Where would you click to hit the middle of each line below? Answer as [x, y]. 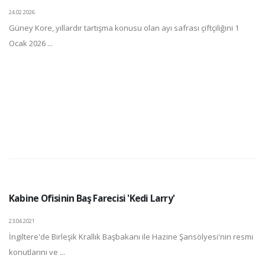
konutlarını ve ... [37, 252]
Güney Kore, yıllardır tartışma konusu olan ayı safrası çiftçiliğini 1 [124, 28]
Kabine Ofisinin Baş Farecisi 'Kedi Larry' [92, 198]
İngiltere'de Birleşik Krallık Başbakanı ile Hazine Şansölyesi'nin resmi [131, 237]
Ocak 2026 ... [31, 43]
